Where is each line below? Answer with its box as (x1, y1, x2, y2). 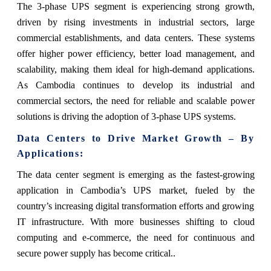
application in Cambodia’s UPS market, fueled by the (16, 184, 255, 195)
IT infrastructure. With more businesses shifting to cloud (16, 216, 255, 227)
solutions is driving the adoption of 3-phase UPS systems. (16, 111, 236, 122)
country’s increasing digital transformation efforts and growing (16, 200, 255, 211)
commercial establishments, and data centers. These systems (16, 32, 255, 43)
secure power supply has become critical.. (16, 247, 175, 258)
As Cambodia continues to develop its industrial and (16, 79, 255, 90)
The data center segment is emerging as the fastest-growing (16, 169, 255, 180)
